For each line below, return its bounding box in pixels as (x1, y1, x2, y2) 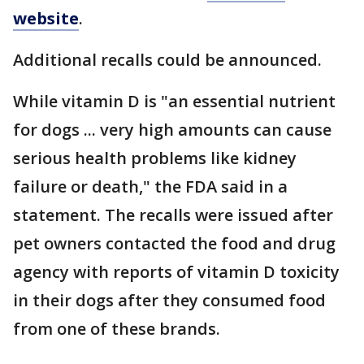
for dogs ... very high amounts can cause (13, 119, 331, 141)
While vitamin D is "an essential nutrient (13, 90, 336, 112)
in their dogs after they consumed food (13, 289, 326, 311)
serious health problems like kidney (13, 147, 297, 169)
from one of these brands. (13, 318, 220, 340)
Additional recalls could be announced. (13, 49, 322, 71)
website (13, 7, 79, 29)
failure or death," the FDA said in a (13, 175, 288, 197)
